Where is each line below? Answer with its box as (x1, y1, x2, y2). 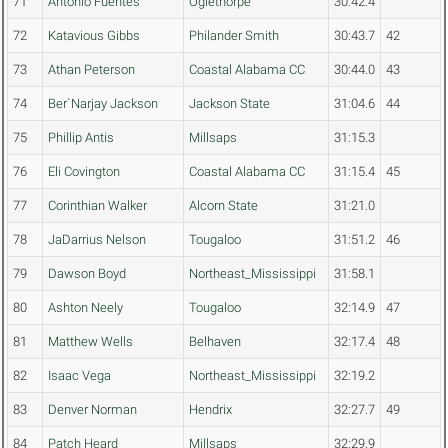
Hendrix (189, 402, 232, 418)
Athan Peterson (48, 62, 135, 78)
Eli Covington (48, 164, 120, 180)
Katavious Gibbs (48, 28, 140, 44)
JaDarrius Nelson (48, 232, 146, 248)
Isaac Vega (48, 368, 111, 384)
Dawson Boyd (48, 266, 126, 282)
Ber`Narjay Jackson (48, 96, 158, 112)
